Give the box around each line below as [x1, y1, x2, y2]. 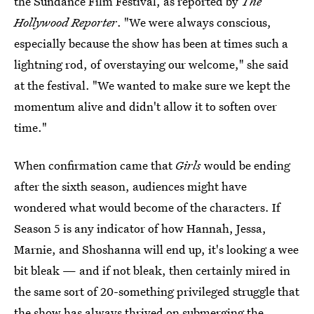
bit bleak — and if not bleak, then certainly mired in [14, 262, 290, 278]
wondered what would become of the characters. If [14, 199, 280, 215]
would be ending [204, 157, 290, 173]
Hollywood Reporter [14, 14, 117, 30]
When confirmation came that [14, 157, 175, 173]
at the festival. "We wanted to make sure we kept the [14, 77, 290, 93]
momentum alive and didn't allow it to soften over [14, 98, 277, 114]
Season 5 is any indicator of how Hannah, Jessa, [14, 220, 266, 236]
